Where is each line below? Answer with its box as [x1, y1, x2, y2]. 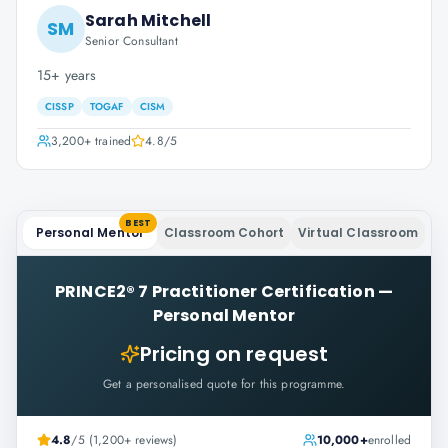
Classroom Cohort [163, 224, 285, 241]
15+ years [37, 65, 97, 85]
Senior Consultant [85, 32, 178, 50]
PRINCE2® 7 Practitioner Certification [54, 280, 375, 303]
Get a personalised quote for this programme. [102, 375, 346, 393]
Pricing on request [139, 340, 329, 368]
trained [90, 132, 132, 150]
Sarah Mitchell [85, 9, 212, 32]
